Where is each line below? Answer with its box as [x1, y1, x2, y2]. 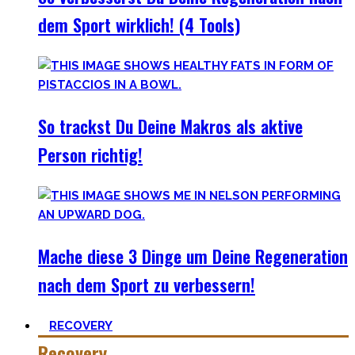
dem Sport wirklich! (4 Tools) [38, 12, 240, 37]
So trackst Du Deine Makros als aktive [38, 113, 303, 139]
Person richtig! [38, 142, 143, 167]
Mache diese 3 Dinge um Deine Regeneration [38, 243, 348, 269]
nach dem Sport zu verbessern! [38, 272, 255, 297]
